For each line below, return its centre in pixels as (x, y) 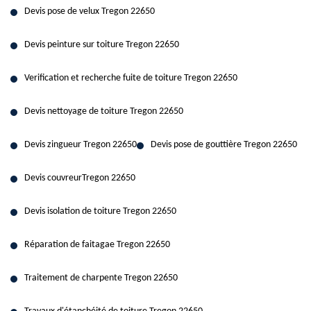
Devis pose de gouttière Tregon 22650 (224, 145)
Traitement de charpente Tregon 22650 (101, 278)
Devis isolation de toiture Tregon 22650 (100, 211)
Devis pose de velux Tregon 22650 (90, 11)
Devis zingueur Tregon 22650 (81, 145)
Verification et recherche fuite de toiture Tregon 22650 (131, 78)
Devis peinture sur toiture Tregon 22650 (102, 45)
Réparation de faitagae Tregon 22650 (97, 245)
